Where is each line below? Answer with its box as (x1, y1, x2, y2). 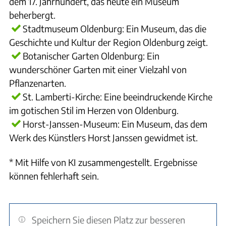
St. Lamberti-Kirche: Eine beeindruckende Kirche (23, 90, 212, 102)
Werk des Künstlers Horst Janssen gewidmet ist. (9, 131, 198, 143)
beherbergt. (9, 9, 55, 21)
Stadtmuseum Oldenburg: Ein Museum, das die (23, 22, 206, 34)
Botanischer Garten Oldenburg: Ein (23, 49, 159, 62)
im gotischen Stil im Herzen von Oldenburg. (9, 104, 179, 116)
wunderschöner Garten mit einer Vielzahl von (9, 63, 187, 75)
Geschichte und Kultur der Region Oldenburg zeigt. (9, 36, 208, 48)
